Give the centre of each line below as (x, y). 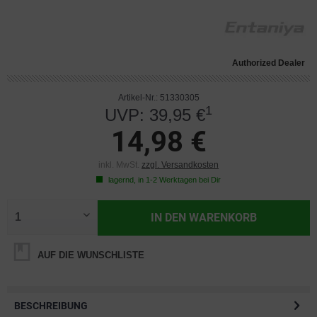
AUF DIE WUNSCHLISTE (90, 255)
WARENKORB (223, 218)
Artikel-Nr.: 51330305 (158, 98)
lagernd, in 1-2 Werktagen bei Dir (163, 180)
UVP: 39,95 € (155, 115)
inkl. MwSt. (120, 165)
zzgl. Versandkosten (180, 165)
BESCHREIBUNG (51, 306)
